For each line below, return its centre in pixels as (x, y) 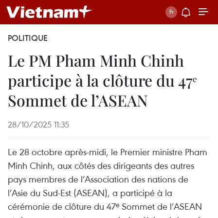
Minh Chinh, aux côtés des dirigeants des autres (101, 165)
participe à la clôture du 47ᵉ (102, 80)
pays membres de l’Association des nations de (98, 179)
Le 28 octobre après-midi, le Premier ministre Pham (108, 152)
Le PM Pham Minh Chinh (96, 60)
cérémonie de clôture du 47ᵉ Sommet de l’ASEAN (105, 206)
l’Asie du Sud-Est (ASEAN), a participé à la (90, 192)
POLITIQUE (28, 38)
